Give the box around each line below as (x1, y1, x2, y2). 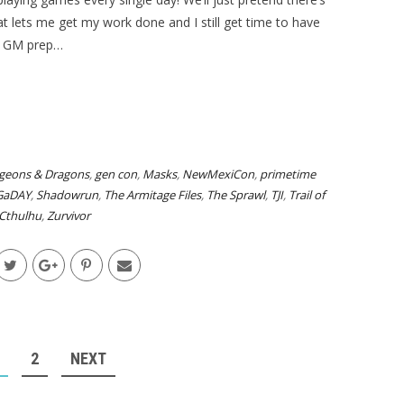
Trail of (289, 187, 325, 203)
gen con (94, 166, 137, 182)
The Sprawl (207, 187, 265, 203)
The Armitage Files (104, 187, 201, 203)
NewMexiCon (181, 166, 254, 182)
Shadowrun (36, 187, 98, 203)
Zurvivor (46, 207, 90, 224)
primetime (259, 166, 316, 182)
